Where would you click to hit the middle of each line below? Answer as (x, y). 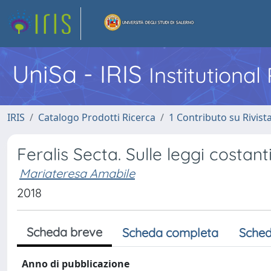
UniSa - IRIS (80, 74)
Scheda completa (170, 233)
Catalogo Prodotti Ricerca (97, 117)
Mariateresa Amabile (77, 173)
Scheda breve (64, 232)
